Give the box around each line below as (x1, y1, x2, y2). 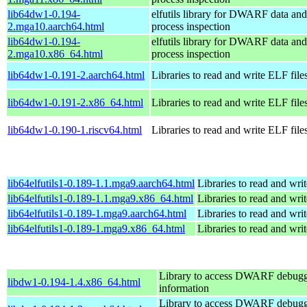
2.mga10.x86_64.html (8, 47, 103, 60)
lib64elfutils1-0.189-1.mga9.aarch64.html (8, 207, 186, 219)
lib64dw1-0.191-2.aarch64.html (8, 69, 145, 81)
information (159, 282, 209, 294)
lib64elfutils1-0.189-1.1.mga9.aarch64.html (8, 177, 195, 189)
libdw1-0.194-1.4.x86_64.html (8, 275, 140, 288)
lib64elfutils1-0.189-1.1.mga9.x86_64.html (8, 192, 193, 204)
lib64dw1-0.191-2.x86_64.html (8, 96, 143, 108)
